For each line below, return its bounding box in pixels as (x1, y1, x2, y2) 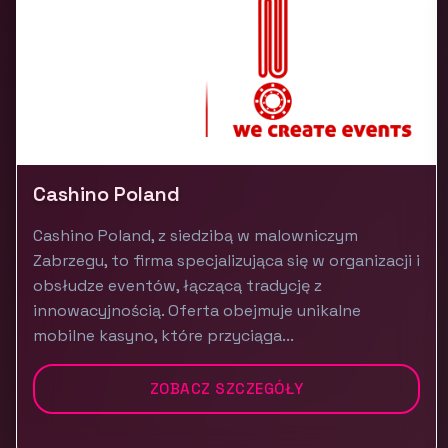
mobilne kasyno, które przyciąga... (33, 325, 294, 346)
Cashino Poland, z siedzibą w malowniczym (33, 225, 358, 246)
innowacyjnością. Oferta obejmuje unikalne (33, 300, 361, 321)
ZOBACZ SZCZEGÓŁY (149, 379, 304, 398)
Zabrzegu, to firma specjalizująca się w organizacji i (33, 250, 420, 271)
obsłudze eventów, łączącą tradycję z (33, 275, 322, 296)
